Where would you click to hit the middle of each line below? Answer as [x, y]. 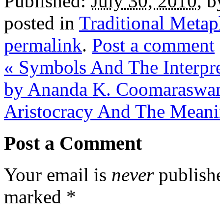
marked [35, 197]
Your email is [58, 175]
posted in [41, 23]
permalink [43, 45]
